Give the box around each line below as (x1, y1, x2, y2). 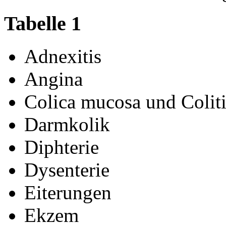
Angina (24, 68, 83, 90)
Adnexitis (24, 45, 101, 68)
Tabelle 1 (4, 12, 81, 35)
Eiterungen (24, 182, 111, 204)
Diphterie (24, 136, 99, 158)
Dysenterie (24, 159, 109, 181)
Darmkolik (24, 114, 110, 136)
